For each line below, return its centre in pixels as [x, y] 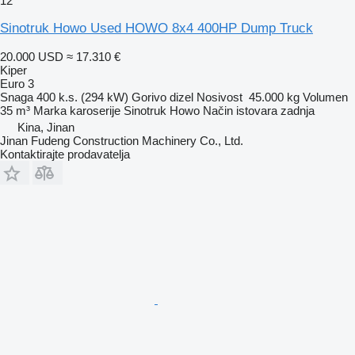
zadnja [298, 110]
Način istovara [240, 110]
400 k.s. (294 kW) [82, 97]
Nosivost [219, 97]
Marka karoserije [77, 110]
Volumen [325, 97]
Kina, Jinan [46, 127]
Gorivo [149, 97]
